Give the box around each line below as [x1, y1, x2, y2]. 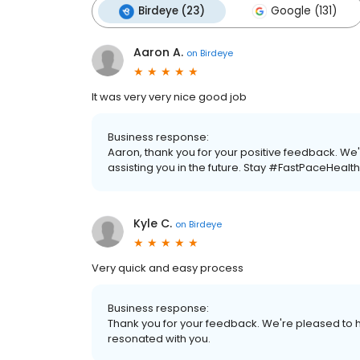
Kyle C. [133, 215, 172, 231]
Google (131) [271, 3, 337, 18]
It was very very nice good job [92, 89, 247, 104]
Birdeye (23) [138, 3, 205, 18]
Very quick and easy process [92, 260, 243, 276]
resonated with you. [108, 331, 211, 346]
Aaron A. [133, 44, 183, 60]
